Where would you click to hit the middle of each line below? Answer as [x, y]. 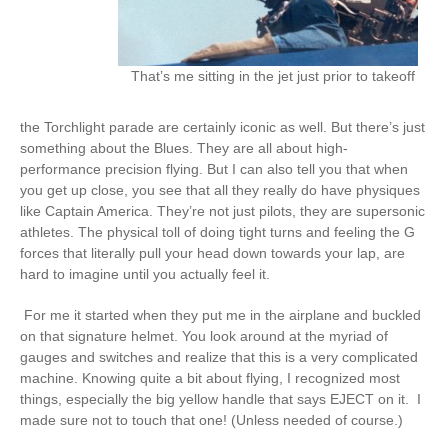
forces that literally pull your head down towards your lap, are [212, 253]
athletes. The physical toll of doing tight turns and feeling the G [217, 232]
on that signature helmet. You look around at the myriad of [204, 336]
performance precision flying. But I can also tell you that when [214, 169]
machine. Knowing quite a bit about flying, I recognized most [210, 378]
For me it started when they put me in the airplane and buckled [220, 315]
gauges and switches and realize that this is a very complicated [219, 357]
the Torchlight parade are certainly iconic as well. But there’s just [222, 127]
